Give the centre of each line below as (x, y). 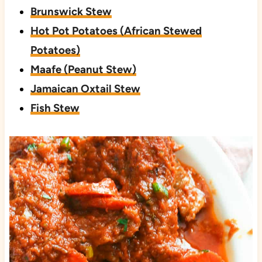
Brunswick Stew (71, 12)
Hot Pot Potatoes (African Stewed (116, 31)
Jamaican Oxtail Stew (85, 89)
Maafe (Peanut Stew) (83, 70)
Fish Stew (55, 108)
